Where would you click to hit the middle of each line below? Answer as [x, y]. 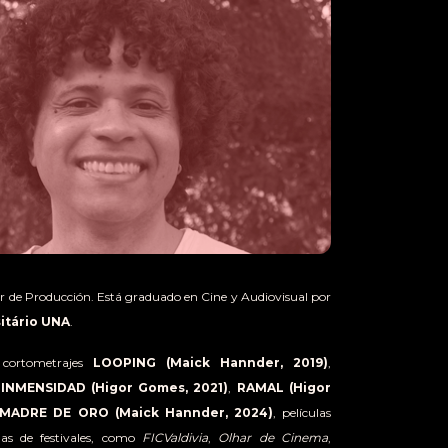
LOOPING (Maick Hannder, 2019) [210, 362]
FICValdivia [175, 437]
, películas [302, 412]
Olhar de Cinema [273, 437]
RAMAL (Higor [284, 387]
